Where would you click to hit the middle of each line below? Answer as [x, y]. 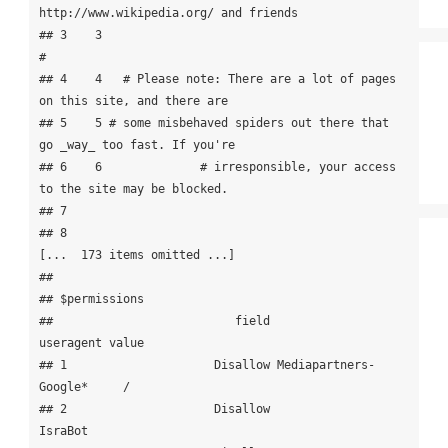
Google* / [84, 387]
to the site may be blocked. [133, 189]
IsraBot [84, 431]
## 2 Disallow [154, 409]
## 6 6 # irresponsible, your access [217, 167]
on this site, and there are [133, 101]
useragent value [91, 343]
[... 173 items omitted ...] [136, 255]
